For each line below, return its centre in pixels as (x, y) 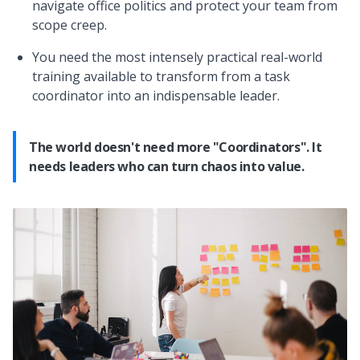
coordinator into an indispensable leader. (156, 95)
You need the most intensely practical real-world (177, 57)
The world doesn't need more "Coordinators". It (176, 147)
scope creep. (70, 25)
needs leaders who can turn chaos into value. (167, 166)
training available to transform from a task (161, 76)
